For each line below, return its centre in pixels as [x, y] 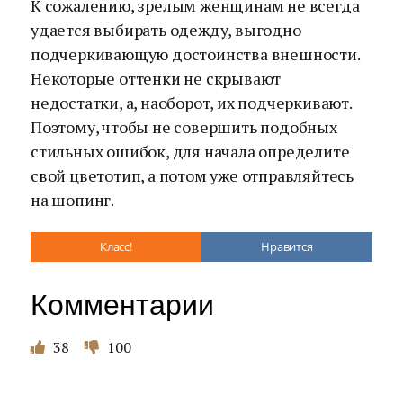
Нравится [287, 246]
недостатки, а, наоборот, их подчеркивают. [191, 103]
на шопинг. [73, 200]
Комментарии [122, 305]
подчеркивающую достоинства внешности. [195, 54]
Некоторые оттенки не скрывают [156, 78]
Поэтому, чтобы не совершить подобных [184, 127]
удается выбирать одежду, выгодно [166, 30]
